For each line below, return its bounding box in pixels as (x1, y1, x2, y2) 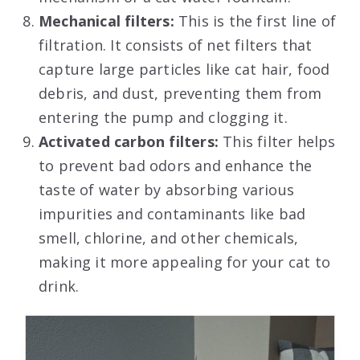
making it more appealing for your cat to (39, 252, 331, 272)
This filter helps (223, 132, 336, 152)
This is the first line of (178, 11, 336, 31)
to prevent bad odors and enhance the (39, 156, 313, 176)
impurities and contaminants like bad (39, 204, 306, 224)
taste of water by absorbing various (39, 180, 295, 200)
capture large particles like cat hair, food (39, 59, 330, 80)
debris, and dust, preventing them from (39, 84, 322, 104)
